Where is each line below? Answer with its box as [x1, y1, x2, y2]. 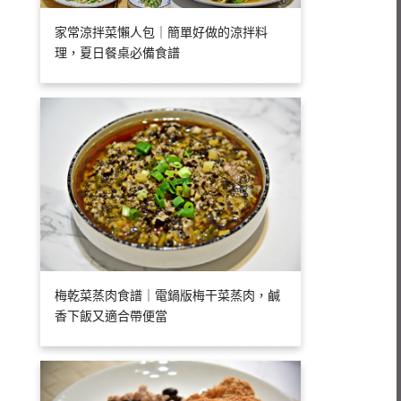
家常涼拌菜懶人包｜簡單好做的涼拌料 [55, 26, 269, 40]
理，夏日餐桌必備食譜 [55, 47, 181, 61]
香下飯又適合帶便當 [55, 310, 168, 324]
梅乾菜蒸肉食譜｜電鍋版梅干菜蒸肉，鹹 [55, 289, 281, 303]
